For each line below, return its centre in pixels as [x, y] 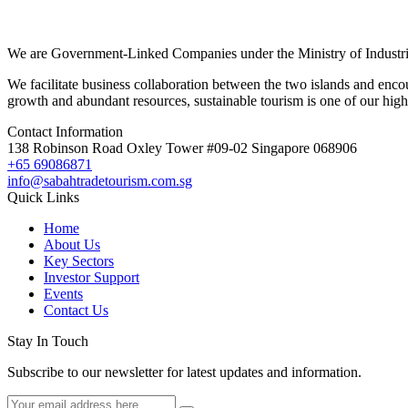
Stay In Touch [48, 341]
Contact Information [65, 131]
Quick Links [43, 197]
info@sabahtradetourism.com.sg [100, 180]
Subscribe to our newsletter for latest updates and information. [184, 372]
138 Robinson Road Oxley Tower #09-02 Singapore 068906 [182, 148]
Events [63, 293]
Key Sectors [79, 260]
